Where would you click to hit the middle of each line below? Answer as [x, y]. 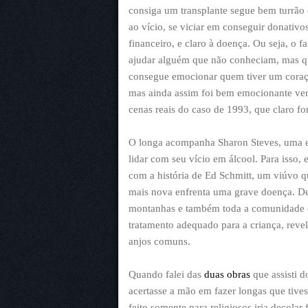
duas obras [227, 274]
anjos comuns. [159, 241]
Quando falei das [166, 274]
